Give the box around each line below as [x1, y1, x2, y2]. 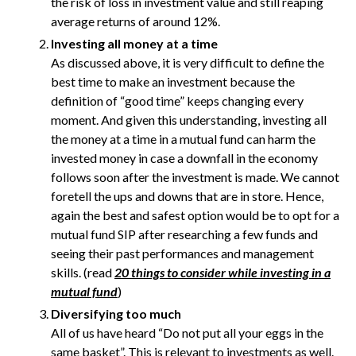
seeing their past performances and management [51, 246, 314, 261]
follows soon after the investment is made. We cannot [51, 169, 339, 184]
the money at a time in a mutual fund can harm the [51, 131, 315, 146]
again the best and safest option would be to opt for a [51, 207, 339, 222]
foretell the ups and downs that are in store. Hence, [51, 188, 323, 203]
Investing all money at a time [51, 36, 218, 51]
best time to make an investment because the [51, 74, 295, 89]
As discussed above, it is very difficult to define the [51, 55, 324, 70]
